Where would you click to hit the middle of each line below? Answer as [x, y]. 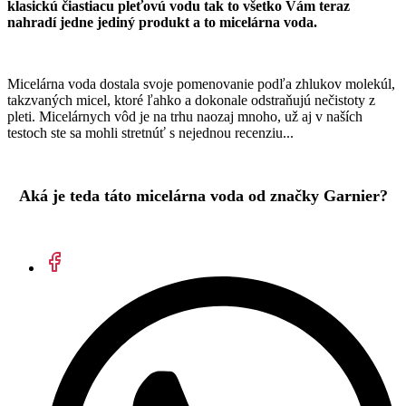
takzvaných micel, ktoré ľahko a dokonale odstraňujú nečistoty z [191, 101]
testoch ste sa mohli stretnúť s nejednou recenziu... [150, 133]
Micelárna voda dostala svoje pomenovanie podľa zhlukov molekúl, [201, 84]
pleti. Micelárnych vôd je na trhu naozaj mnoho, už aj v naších [185, 117]
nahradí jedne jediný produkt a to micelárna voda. [164, 23]
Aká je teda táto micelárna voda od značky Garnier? [203, 196]
